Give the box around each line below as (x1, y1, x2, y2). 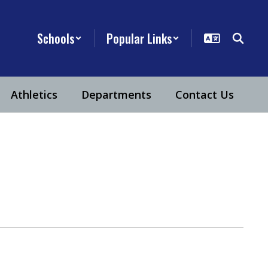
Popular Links (106, 29, 172, 47)
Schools (37, 29, 75, 47)
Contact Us (175, 87, 234, 102)
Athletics (11, 87, 57, 102)
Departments (81, 87, 151, 102)
